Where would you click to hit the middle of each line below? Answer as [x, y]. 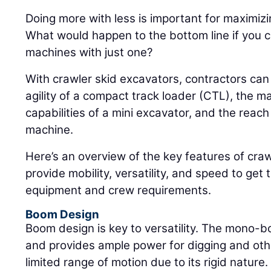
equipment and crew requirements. [119, 191]
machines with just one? [90, 53]
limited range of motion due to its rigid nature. [147, 263]
